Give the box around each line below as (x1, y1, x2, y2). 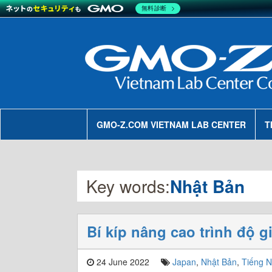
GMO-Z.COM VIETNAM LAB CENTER (96, 118, 246, 131)
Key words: (86, 174, 170, 198)
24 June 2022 (94, 256, 149, 268)
